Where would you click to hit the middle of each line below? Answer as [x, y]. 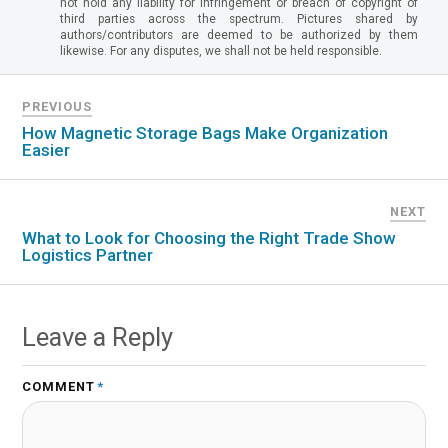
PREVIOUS [57, 106]
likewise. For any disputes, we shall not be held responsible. [221, 50]
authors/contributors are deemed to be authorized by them [239, 34]
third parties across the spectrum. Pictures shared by [239, 18]
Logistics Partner [88, 254]
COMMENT [59, 386]
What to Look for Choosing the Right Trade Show [209, 237]
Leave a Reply [98, 336]
